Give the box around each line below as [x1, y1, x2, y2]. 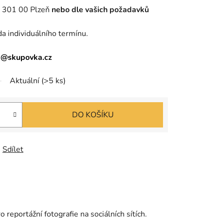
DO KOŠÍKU [72, 109, 114, 121]
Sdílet [2, 144, 23, 155]
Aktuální [10, 75, 41, 87]
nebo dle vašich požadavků [50, 4, 149, 16]
